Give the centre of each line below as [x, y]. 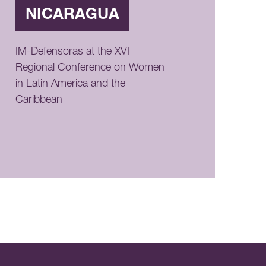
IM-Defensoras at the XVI [73, 53]
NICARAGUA [73, 16]
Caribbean [39, 101]
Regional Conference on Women [90, 69]
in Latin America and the [71, 85]
